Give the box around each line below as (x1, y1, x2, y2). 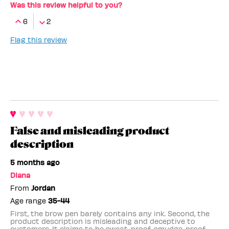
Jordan (31, 183, 55, 192)
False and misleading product (10, 124, 169, 137)
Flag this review (10, 35, 67, 44)
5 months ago (10, 157, 60, 167)
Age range (10, 196, 48, 205)
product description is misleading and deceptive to (10, 216, 195, 225)
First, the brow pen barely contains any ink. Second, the (10, 209, 210, 218)
